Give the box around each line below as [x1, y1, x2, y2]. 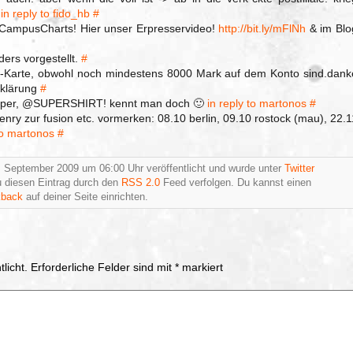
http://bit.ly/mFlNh [218, 22, 307, 35]
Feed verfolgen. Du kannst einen [160, 177, 311, 188]
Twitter [284, 163, 314, 174]
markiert [179, 261, 223, 273]
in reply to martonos [207, 97, 307, 110]
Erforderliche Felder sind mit [31, 261, 175, 273]
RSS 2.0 [121, 177, 160, 188]
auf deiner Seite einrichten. [23, 191, 148, 203]
